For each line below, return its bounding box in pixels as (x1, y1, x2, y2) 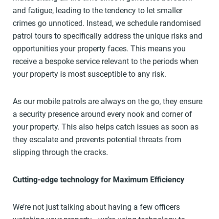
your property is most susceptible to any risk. (12, 69, 166, 79)
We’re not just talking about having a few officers (12, 202, 180, 212)
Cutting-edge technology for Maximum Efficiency (12, 175, 184, 185)
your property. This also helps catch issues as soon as (12, 122, 198, 132)
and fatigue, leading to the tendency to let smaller (12, 6, 182, 16)
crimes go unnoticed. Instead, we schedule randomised (12, 19, 201, 28)
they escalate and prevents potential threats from (12, 135, 181, 145)
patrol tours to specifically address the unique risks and (12, 31, 202, 41)
